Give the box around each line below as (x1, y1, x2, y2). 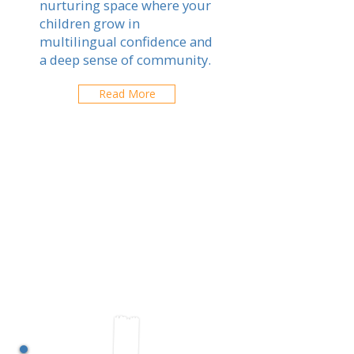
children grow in (40, 14, 140, 32)
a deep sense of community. (40, 51, 211, 69)
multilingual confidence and (40, 32, 213, 51)
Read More (98, 86, 156, 101)
